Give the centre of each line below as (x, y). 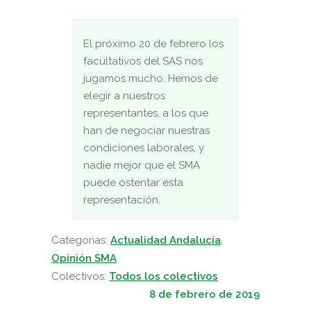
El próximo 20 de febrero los (153, 43)
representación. (122, 200)
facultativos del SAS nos (143, 61)
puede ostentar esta (133, 182)
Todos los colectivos (163, 276)
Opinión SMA (84, 258)
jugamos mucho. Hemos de (151, 78)
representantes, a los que (146, 113)
